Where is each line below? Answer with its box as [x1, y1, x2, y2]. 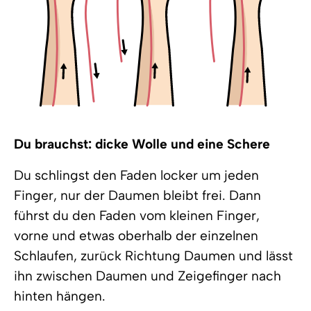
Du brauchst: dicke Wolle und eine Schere [14, 136, 270, 152]
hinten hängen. [14, 288, 106, 304]
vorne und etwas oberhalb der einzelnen [14, 228, 258, 244]
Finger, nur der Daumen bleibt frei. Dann [14, 187, 261, 203]
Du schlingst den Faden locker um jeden [14, 167, 259, 183]
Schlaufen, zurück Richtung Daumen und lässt [14, 248, 293, 264]
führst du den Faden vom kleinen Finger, [14, 208, 260, 224]
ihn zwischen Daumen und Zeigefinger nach [14, 268, 281, 284]
